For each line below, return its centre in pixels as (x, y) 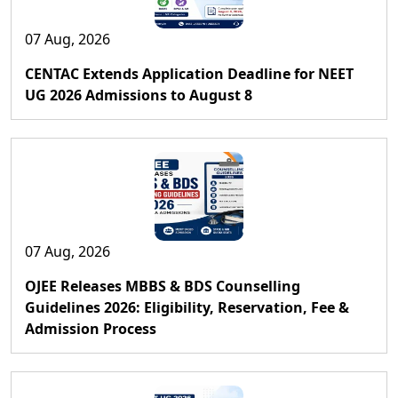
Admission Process (91, 329)
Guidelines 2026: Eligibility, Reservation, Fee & (187, 307)
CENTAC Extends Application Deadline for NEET (189, 74)
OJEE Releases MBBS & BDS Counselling (163, 286)
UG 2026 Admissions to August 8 (139, 95)
